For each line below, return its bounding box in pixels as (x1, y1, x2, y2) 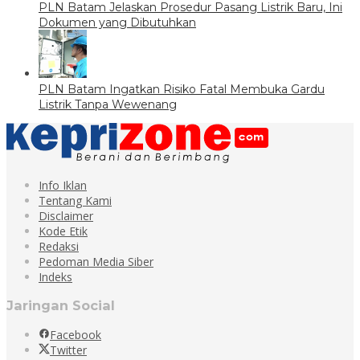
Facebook (50, 326, 101, 342)
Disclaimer (39, 208, 93, 223)
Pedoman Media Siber (39, 254, 153, 269)
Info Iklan (39, 178, 87, 193)
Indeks (39, 269, 72, 284)
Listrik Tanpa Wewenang (39, 97, 177, 112)
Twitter (50, 342, 87, 358)
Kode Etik (39, 223, 88, 239)
